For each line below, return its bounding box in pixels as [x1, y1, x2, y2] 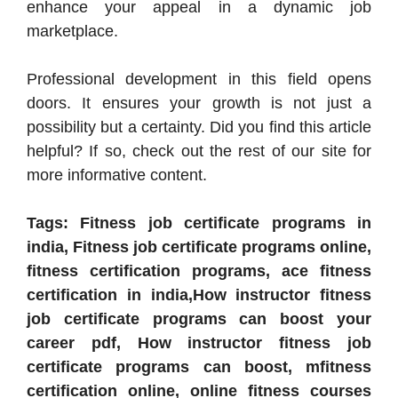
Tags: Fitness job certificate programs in [27, 213, 371, 232]
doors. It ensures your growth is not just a [27, 93, 371, 112]
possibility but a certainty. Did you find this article [27, 117, 371, 136]
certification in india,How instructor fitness [27, 285, 371, 304]
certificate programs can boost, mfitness [27, 357, 371, 376]
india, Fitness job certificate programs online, [27, 237, 371, 256]
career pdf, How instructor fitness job [27, 333, 371, 352]
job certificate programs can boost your [27, 309, 371, 328]
